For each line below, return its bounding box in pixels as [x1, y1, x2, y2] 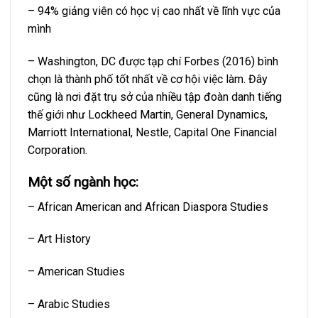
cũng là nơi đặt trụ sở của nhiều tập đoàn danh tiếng [28, 90, 282, 104]
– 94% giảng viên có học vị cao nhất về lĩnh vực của [28, 4, 280, 18]
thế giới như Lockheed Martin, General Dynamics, [28, 108, 268, 122]
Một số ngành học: [28, 173, 138, 190]
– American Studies [28, 265, 125, 279]
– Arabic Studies [28, 297, 110, 311]
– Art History [28, 232, 91, 246]
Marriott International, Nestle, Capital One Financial [28, 126, 277, 140]
